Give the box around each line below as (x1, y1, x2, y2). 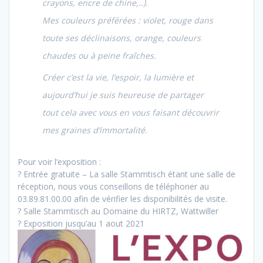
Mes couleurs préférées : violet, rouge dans (42, 15, 213, 26)
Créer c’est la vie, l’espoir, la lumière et (42, 72, 194, 83)
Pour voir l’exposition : (18, 156, 101, 168)
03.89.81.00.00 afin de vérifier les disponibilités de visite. (18, 193, 227, 205)
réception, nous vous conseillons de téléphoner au (18, 181, 209, 193)
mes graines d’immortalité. (42, 124, 147, 136)
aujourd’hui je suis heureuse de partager (42, 89, 204, 101)
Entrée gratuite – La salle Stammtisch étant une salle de (21, 168, 235, 180)
